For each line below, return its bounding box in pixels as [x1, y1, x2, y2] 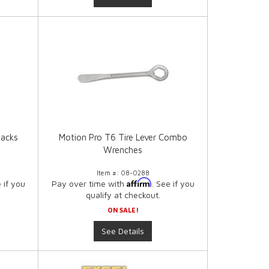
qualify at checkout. [85, 190, 160, 201]
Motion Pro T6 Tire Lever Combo [58, 132, 187, 143]
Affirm [126, 177, 152, 188]
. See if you [151, 178, 195, 189]
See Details [101, 226, 145, 237]
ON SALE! [107, 206, 139, 214]
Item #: [96, 169, 121, 177]
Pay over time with [51, 178, 127, 189]
